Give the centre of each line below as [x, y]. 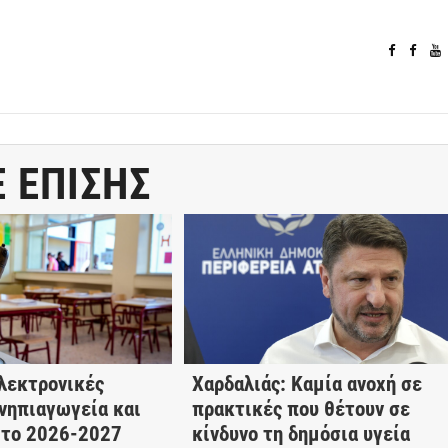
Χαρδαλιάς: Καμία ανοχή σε [306, 383]
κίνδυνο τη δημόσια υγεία [300, 433]
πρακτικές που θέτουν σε [300, 408]
